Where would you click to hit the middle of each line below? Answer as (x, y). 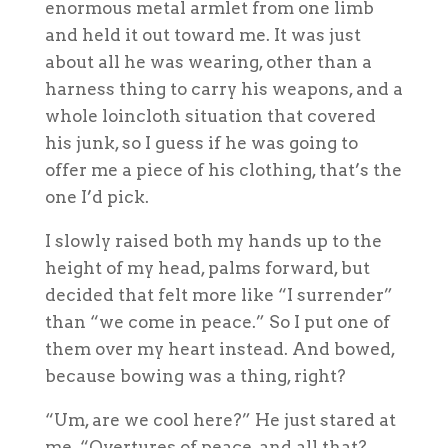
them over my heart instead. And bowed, (219, 348)
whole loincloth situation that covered (210, 115)
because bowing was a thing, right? (195, 375)
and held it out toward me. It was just (202, 34)
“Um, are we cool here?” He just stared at (220, 419)
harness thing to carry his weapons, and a (223, 88)
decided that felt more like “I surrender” (218, 294)
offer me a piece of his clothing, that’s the (223, 169)
